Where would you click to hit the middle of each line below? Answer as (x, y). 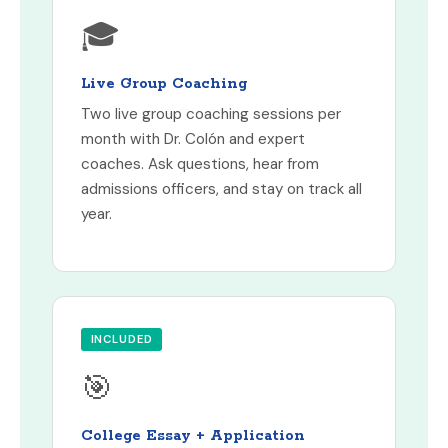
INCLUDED (121, 339)
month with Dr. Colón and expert (193, 139)
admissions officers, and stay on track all (221, 189)
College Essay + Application (193, 436)
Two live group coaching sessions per (211, 114)
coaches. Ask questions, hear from (200, 164)
